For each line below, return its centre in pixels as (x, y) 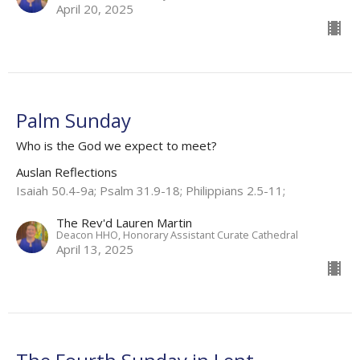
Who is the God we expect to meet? (117, 145)
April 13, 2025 (95, 249)
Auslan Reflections (67, 172)
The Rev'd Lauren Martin (124, 222)
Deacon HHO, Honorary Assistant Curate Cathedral (177, 234)
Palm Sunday (74, 120)
